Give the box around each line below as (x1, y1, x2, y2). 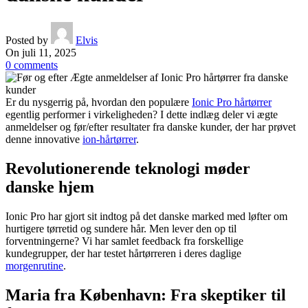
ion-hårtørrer (82, 133, 136, 145)
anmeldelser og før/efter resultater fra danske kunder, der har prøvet (5, 120, 296, 133)
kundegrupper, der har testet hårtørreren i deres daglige (5, 247, 241, 259)
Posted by (5, 34, 48, 46)
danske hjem (5, 177, 94, 196)
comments (14, 58, 58, 71)
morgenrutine (5, 259, 63, 272)
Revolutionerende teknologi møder (5, 159, 250, 177)
